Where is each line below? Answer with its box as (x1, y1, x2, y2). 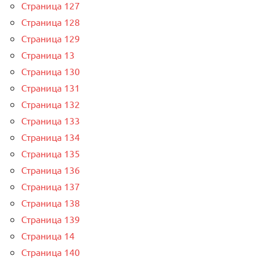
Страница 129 (21, 32, 80, 45)
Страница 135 (21, 147, 80, 160)
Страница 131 (21, 82, 80, 94)
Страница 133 (21, 114, 80, 127)
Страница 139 (21, 213, 80, 225)
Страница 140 (21, 246, 80, 258)
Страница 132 (21, 98, 80, 110)
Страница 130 (21, 65, 80, 77)
